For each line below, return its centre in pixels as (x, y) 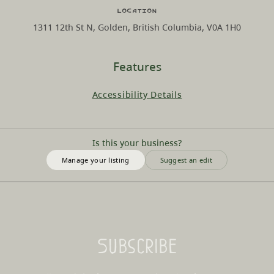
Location (137, 10)
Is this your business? (137, 143)
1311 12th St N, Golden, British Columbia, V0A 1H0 (137, 27)
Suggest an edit (186, 160)
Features (137, 66)
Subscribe (137, 247)
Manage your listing (95, 160)
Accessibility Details (137, 94)
